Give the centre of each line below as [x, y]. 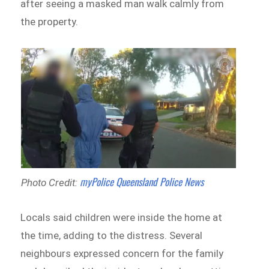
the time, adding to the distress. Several [112, 236]
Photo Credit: [50, 182]
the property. [50, 21]
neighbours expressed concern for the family [122, 254]
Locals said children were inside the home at [122, 218]
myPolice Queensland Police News [141, 181]
